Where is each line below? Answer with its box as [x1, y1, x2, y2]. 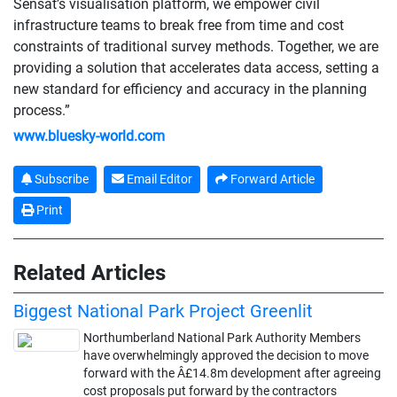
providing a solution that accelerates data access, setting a [13, 58, 379, 76]
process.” [13, 101, 70, 119]
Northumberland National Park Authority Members [83, 330, 361, 345]
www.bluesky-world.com [13, 127, 165, 144]
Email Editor [124, 171, 192, 186]
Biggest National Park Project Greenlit [13, 300, 313, 322]
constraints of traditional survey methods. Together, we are [13, 37, 378, 55]
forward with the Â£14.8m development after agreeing [83, 365, 381, 380]
